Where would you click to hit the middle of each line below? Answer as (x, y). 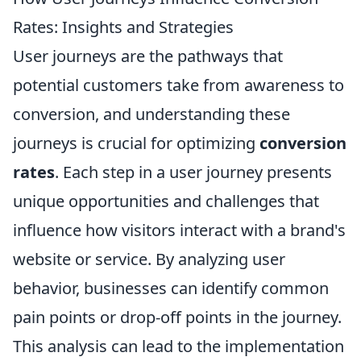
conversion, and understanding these (151, 114)
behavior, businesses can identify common (171, 288)
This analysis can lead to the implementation (178, 346)
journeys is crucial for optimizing (136, 143)
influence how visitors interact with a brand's (179, 230)
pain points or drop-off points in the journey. (177, 317)
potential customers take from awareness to (178, 85)
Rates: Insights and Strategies (123, 27)
